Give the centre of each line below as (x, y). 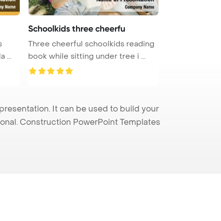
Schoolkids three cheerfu (77, 28)
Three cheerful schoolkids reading (91, 44)
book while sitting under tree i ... (87, 56)
